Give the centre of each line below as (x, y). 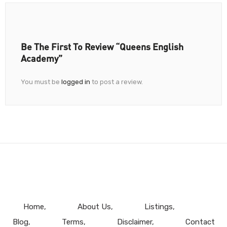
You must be (41, 82)
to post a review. (117, 82)
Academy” (42, 58)
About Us (94, 206)
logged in (76, 82)
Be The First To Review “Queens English (102, 46)
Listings (158, 206)
